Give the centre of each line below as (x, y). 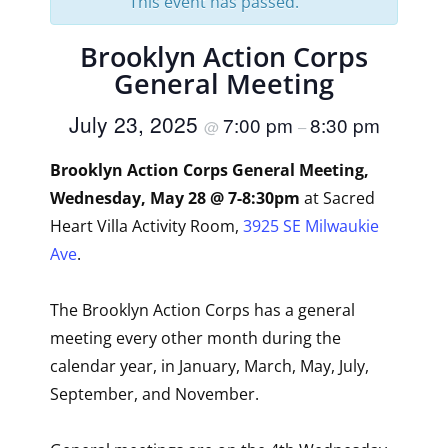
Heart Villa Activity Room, (146, 226)
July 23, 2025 (136, 124)
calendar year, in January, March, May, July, (209, 366)
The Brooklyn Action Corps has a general (202, 310)
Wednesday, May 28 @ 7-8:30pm (175, 198)
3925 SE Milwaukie (311, 226)
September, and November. (154, 394)
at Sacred (337, 198)
